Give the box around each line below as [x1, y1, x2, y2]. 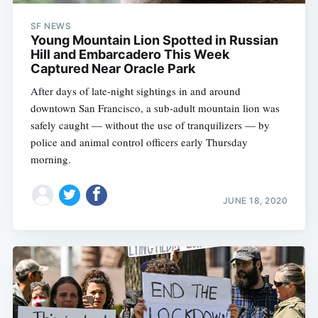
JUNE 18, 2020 [222, 195, 288, 207]
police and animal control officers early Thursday [30, 134, 248, 149]
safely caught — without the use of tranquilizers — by [30, 117, 270, 132]
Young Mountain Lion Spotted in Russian [30, 32, 278, 48]
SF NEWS [30, 20, 72, 31]
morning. [30, 151, 71, 166]
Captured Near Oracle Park [30, 60, 195, 76]
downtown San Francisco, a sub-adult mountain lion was [30, 100, 280, 115]
